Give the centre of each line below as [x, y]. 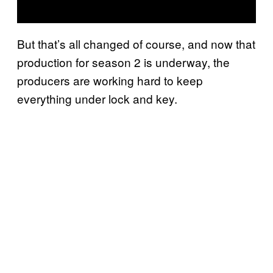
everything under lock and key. [97, 98]
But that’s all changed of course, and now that [136, 43]
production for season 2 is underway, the [123, 62]
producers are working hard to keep [110, 80]
